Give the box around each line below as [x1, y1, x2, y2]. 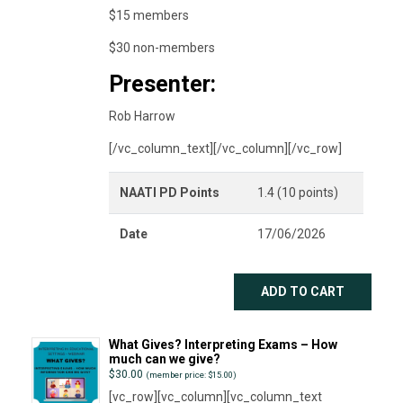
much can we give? [108, 351, 220, 366]
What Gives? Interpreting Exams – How [108, 336, 337, 352]
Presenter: [108, 70, 216, 97]
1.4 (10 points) [256, 184, 338, 200]
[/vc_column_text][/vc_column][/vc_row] [108, 140, 342, 156]
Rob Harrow [108, 108, 175, 123]
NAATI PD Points [119, 184, 219, 200]
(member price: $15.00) [145, 369, 237, 380]
